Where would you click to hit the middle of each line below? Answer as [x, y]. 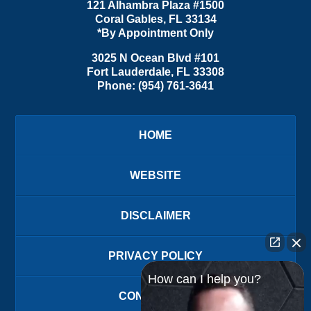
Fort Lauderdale [129, 72]
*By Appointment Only [155, 33]
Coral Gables [129, 19]
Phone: [118, 85]
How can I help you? [204, 279]
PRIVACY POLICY [155, 255]
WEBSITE [155, 175]
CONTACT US [155, 296]
